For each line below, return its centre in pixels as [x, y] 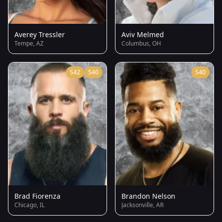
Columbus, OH [141, 43]
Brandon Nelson [148, 196]
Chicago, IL [29, 205]
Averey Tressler [40, 34]
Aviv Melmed [143, 34]
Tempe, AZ [29, 43]
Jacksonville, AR [142, 205]
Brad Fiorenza [37, 196]
